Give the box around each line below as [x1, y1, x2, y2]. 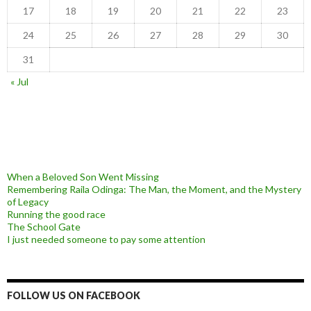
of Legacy [7, 196, 49, 208]
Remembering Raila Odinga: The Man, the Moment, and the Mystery [7, 183, 301, 196]
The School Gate [7, 221, 81, 233]
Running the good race [7, 208, 106, 221]
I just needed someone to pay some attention [7, 233, 205, 246]
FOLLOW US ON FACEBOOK [7, 289, 140, 302]
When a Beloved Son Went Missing [7, 171, 159, 183]
